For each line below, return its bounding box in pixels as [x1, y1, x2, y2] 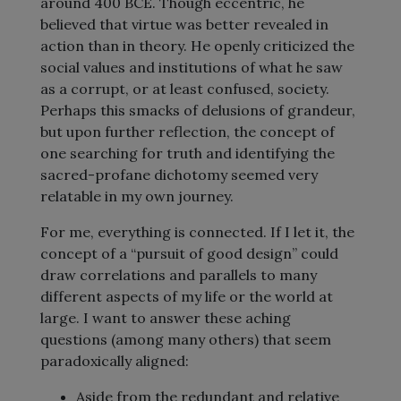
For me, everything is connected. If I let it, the [40, 223, 354, 241]
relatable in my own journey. [40, 187, 234, 205]
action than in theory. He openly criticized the [40, 37, 354, 55]
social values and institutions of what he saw [40, 58, 343, 76]
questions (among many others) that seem [40, 330, 331, 348]
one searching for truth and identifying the [40, 144, 335, 162]
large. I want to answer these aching [40, 309, 291, 327]
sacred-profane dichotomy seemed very [40, 166, 318, 183]
